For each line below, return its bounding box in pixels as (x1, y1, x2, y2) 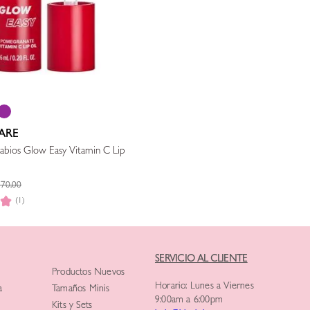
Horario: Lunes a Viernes (154, 282, 254, 291)
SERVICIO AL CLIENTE (154, 255, 248, 266)
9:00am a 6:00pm (154, 295, 223, 305)
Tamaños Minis (51, 284, 110, 295)
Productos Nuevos (51, 268, 125, 278)
